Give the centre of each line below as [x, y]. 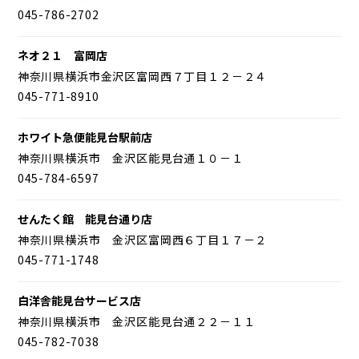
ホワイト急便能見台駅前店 [85, 137]
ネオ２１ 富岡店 [62, 55]
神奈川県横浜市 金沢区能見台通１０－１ [130, 157]
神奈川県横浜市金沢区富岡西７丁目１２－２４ [142, 76]
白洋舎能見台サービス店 [79, 300]
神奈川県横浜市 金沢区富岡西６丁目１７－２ [142, 239]
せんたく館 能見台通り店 [85, 218]
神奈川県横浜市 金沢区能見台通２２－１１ [136, 321]
